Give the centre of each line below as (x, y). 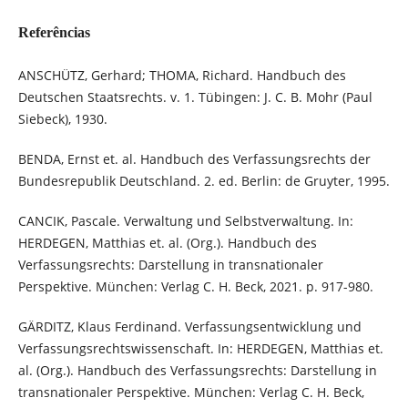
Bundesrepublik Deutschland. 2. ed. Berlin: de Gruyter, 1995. (204, 181)
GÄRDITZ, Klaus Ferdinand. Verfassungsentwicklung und (189, 327)
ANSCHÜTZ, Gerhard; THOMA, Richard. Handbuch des (182, 76)
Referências (54, 33)
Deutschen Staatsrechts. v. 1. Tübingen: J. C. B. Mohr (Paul (195, 97)
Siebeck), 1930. (62, 119)
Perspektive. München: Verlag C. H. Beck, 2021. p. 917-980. (195, 287)
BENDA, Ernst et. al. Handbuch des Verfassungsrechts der (194, 159)
